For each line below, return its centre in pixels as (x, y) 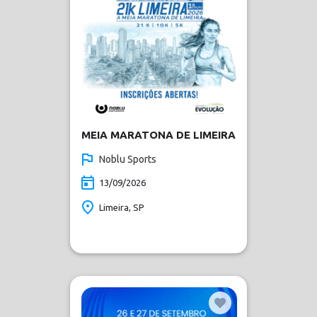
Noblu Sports (128, 159)
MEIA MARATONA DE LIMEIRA (158, 135)
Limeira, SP (122, 207)
